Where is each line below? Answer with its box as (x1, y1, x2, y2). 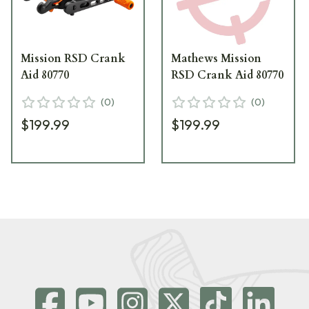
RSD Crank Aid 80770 (171, 67, 284, 83)
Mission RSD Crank (21, 50, 126, 66)
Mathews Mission (171, 50, 262, 66)
